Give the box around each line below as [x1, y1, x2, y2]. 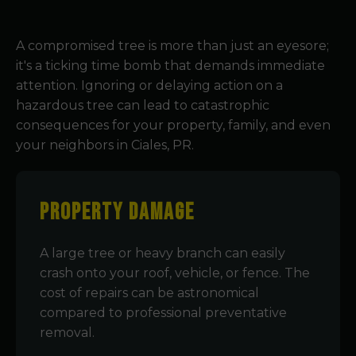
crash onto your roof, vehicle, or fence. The [40, 265, 310, 281]
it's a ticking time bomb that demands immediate [16, 58, 325, 73]
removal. [40, 325, 95, 340]
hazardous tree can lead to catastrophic [16, 98, 269, 113]
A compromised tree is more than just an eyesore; [16, 38, 329, 53]
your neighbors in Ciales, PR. [16, 137, 194, 153]
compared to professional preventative [40, 305, 287, 320]
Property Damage [40, 199, 195, 226]
